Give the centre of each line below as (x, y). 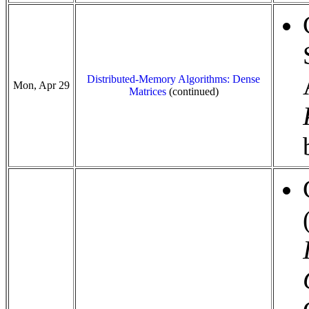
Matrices (147, 91)
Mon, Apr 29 (41, 85)
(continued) (192, 91)
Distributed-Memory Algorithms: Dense (173, 79)
